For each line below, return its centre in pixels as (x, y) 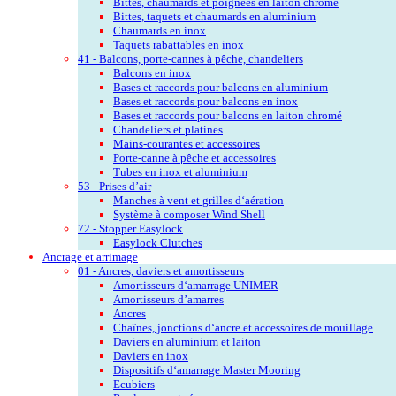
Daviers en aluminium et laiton (187, 341)
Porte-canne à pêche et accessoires (194, 157)
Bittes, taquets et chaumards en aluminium (214, 16)
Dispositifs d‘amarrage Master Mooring (207, 369)
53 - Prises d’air (114, 186)
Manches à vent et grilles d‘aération (198, 200)
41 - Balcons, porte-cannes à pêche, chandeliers (190, 58)
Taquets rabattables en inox (179, 44)
